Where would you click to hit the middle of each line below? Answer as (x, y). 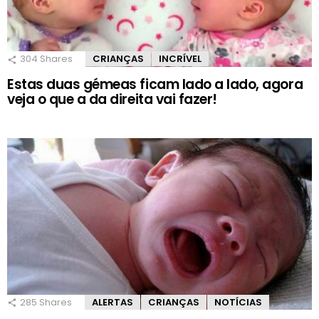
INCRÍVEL (180, 59)
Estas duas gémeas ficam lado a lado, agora (155, 85)
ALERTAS (113, 302)
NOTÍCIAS (238, 302)
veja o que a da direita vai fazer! (112, 100)
